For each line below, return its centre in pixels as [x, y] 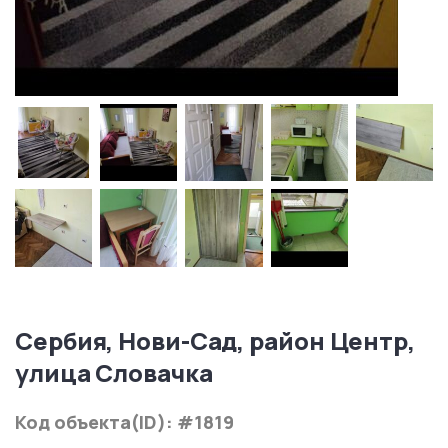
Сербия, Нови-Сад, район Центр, [215, 340]
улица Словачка [114, 372]
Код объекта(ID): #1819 [124, 421]
